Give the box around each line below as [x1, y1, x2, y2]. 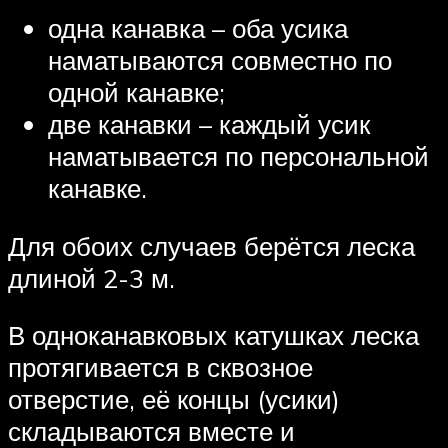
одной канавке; [48, 75, 225, 108]
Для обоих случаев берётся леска [8, 229, 415, 262]
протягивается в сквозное [8, 351, 313, 384]
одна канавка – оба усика [48, 11, 348, 44]
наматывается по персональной [48, 139, 429, 172]
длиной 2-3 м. [8, 261, 175, 294]
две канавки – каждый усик [48, 107, 370, 140]
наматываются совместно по [48, 43, 392, 76]
